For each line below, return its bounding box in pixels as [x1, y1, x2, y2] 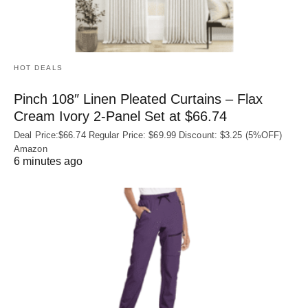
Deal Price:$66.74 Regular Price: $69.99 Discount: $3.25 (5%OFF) [14, 130, 283, 141]
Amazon [14, 144, 47, 155]
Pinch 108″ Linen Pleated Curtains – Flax [14, 91, 263, 107]
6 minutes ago [14, 155, 82, 168]
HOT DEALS [14, 64, 63, 72]
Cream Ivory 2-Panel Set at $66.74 [14, 109, 227, 124]
